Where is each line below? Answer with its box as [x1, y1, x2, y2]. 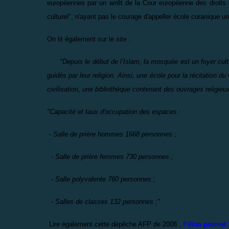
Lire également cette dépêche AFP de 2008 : [47, 220, 183, 228]
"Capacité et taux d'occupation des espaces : [47, 107, 187, 116]
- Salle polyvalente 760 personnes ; [47, 175, 155, 183]
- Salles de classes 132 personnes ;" [47, 197, 160, 205]
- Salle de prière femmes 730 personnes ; [47, 152, 173, 161]
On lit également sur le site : [47, 35, 131, 43]
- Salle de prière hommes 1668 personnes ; [47, 130, 176, 138]
